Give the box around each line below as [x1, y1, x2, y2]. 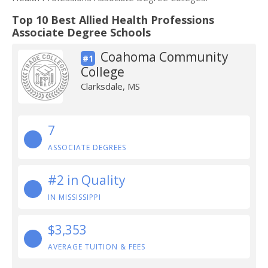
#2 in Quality [48, 172, 126, 188]
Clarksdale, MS [80, 80, 140, 92]
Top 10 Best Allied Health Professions [12, 13, 214, 27]
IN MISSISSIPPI [48, 192, 101, 202]
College [80, 63, 124, 80]
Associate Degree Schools [12, 25, 151, 39]
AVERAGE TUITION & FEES [48, 242, 145, 252]
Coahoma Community [100, 48, 229, 65]
